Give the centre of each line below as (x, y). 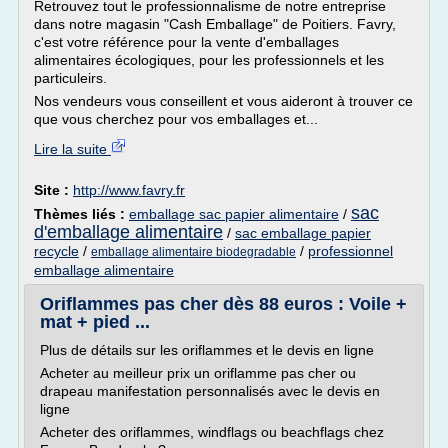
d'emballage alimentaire (128, 232)
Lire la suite (72, 149)
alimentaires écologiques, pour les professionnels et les (209, 60)
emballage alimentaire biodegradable (193, 252)
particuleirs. (70, 78)
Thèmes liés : (81, 214)
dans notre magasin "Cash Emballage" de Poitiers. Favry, (215, 24)
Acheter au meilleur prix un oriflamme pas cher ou (198, 373)
